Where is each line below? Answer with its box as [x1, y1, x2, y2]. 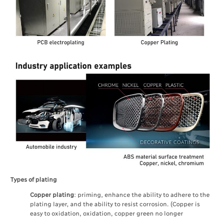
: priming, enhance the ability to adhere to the [74, 191, 209, 198]
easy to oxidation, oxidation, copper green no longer [30, 209, 183, 217]
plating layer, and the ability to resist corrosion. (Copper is [30, 200, 199, 207]
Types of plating [10, 175, 57, 183]
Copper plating [30, 191, 74, 198]
